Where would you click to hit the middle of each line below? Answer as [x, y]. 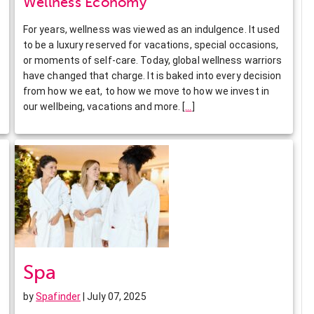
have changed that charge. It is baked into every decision [152, 75]
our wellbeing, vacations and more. [103, 106]
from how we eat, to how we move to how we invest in [146, 91]
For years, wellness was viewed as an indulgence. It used [151, 29]
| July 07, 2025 [114, 296]
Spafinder [59, 296]
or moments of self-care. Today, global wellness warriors [152, 60]
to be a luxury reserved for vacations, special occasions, [151, 45]
